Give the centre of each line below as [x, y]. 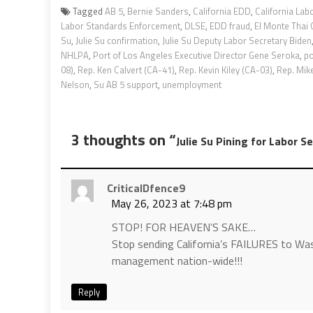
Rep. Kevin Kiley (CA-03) [226, 70]
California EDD [222, 11]
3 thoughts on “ [124, 139]
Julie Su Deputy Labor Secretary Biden [237, 40]
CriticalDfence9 [146, 188]
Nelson [75, 84]
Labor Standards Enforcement [121, 26]
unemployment [192, 84]
